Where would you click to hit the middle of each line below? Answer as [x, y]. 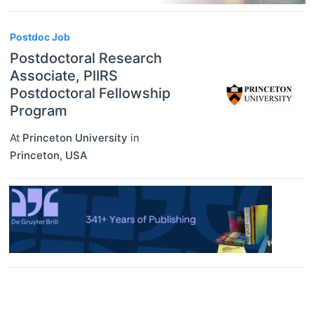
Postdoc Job [40, 36]
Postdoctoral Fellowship [90, 93]
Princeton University [75, 137]
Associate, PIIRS [63, 75]
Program [38, 110]
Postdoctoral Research [86, 58]
